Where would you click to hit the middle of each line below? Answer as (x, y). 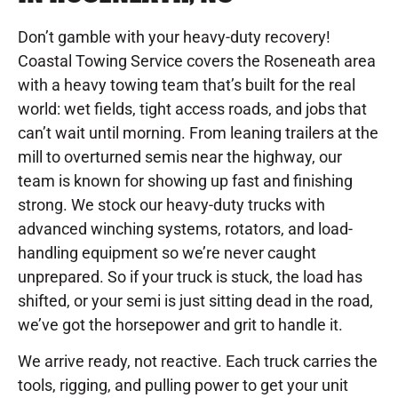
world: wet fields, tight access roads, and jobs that (192, 108)
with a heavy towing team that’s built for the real (187, 84)
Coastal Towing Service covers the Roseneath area (197, 60)
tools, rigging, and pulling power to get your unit (183, 386)
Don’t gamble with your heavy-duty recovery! (174, 36)
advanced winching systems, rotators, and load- (185, 228)
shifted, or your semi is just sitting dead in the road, (195, 300)
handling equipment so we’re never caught (167, 252)
